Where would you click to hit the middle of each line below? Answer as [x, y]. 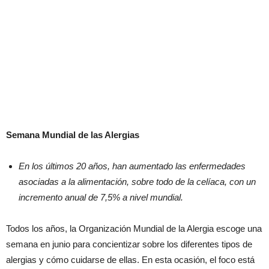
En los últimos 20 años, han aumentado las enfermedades [132, 166]
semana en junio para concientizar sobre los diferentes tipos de [129, 244]
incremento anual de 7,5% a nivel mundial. [101, 197]
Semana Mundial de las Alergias [73, 134]
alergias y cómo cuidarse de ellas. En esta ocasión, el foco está [130, 259]
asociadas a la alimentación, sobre [86, 181]
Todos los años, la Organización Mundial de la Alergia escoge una [134, 228]
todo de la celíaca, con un [206, 181]
